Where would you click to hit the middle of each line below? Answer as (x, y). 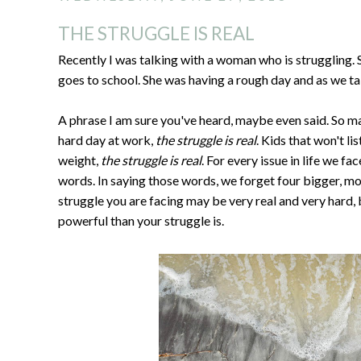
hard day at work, (107, 140)
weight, (79, 160)
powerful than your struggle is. (141, 220)
